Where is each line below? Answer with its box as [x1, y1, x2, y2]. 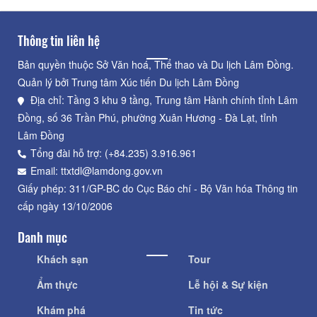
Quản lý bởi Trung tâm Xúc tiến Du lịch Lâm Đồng [18, 75, 239, 90]
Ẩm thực [37, 277, 78, 292]
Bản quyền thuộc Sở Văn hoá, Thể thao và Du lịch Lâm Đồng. [18, 57, 294, 72]
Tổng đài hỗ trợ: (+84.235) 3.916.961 [30, 146, 197, 161]
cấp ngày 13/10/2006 [18, 199, 113, 214]
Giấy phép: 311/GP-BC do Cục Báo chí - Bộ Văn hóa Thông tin [18, 181, 298, 196]
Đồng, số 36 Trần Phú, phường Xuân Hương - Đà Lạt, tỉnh [18, 110, 277, 125]
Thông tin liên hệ [18, 31, 100, 50]
